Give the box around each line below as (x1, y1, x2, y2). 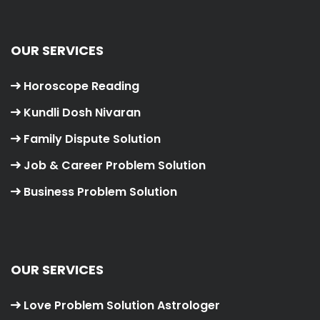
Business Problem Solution (24, 184, 177, 201)
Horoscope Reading (24, 78, 139, 95)
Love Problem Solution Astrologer (24, 297, 220, 314)
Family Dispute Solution (24, 131, 161, 148)
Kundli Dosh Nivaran (24, 104, 141, 121)
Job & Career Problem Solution (24, 157, 206, 174)
